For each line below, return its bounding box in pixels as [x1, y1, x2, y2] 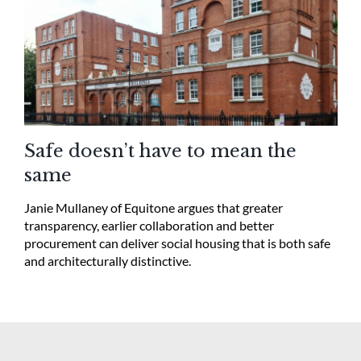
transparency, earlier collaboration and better [23, 217, 274, 233]
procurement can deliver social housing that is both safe [23, 234, 330, 251]
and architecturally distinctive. [23, 252, 191, 268]
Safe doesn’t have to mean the [23, 139, 297, 162]
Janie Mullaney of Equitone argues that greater [23, 199, 283, 215]
